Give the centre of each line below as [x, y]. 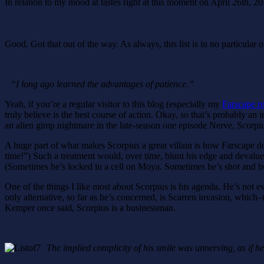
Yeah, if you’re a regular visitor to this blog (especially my [113, 104]
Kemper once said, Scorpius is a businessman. [90, 207]
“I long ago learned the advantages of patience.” [102, 84]
